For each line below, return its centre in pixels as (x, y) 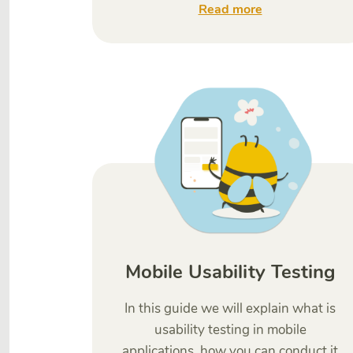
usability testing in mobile (230, 330)
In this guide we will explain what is (230, 308)
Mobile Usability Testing (230, 272)
